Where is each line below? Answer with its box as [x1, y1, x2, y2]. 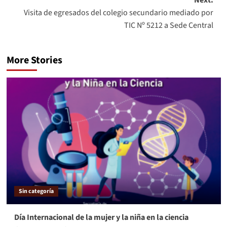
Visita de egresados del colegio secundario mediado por [23, 7, 213, 19]
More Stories [6, 53, 62, 68]
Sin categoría [18, 187, 54, 196]
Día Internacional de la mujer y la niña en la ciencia [14, 212, 188, 223]
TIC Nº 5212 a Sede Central [124, 20, 213, 31]
